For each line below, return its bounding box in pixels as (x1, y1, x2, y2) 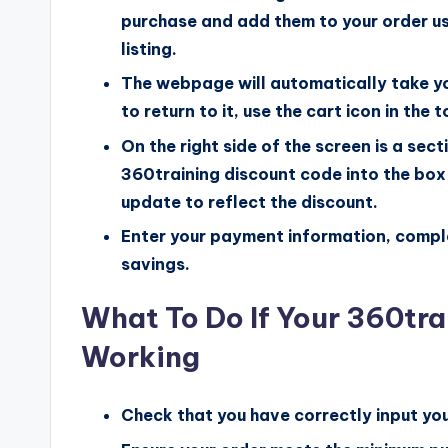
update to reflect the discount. (121, 191, 378, 212)
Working (81, 339, 200, 375)
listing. (121, 38, 177, 59)
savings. (121, 254, 190, 275)
